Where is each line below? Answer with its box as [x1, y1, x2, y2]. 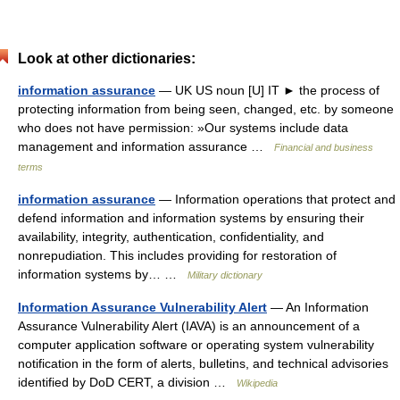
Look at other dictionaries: [18, 51, 196, 66]
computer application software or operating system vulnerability [18, 337, 374, 352]
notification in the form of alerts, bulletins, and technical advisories [18, 356, 388, 371]
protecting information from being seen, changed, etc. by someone [18, 102, 394, 116]
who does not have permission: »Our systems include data [18, 121, 348, 135]
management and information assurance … [18, 139, 274, 154]
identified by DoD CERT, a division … [18, 375, 237, 389]
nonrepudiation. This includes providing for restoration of [18, 248, 337, 262]
